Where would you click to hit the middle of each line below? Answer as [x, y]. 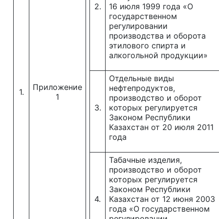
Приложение [57, 87]
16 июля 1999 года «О [151, 6]
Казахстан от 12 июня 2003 [162, 199]
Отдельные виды [142, 78]
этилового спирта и [147, 45]
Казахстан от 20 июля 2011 [161, 127]
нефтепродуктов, [142, 88]
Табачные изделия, [145, 160]
